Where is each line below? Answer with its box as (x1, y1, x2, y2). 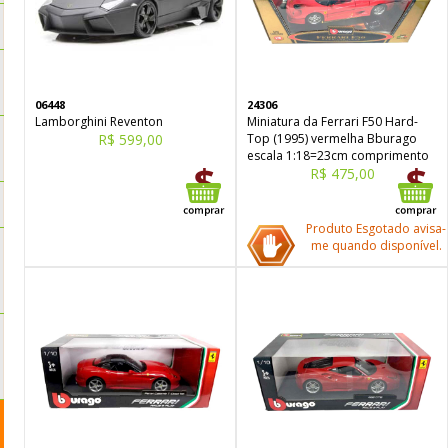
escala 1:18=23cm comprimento (247, 147, 429, 164)
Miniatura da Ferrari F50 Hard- (247, 113, 418, 130)
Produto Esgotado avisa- (306, 220, 446, 237)
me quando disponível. (310, 237, 442, 254)
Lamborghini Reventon (35, 113, 163, 130)
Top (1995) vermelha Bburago (247, 130, 417, 147)
